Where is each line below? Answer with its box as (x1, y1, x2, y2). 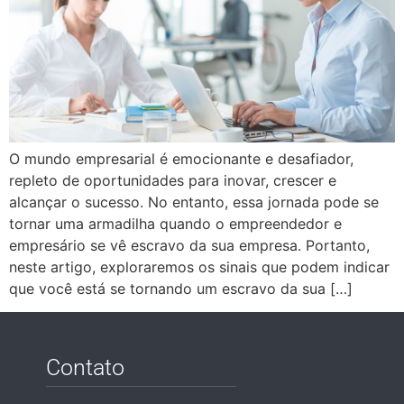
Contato (46, 354, 124, 381)
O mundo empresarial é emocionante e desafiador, (9, 149, 353, 168)
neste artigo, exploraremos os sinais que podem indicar (9, 257, 390, 276)
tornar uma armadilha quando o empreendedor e (9, 214, 342, 233)
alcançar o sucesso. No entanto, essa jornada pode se (9, 192, 379, 211)
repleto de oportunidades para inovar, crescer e (9, 170, 336, 189)
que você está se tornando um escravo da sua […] (9, 279, 353, 298)
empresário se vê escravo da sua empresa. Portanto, (9, 235, 370, 254)
